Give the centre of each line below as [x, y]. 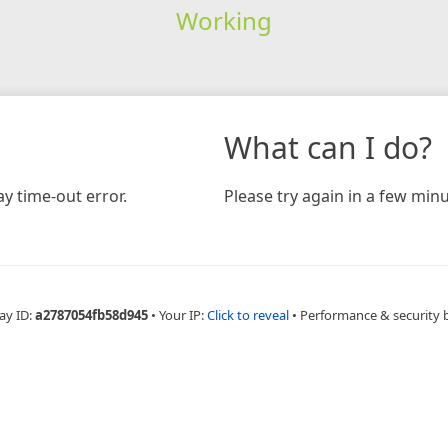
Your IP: [182, 314]
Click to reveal [247, 314]
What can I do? [328, 147]
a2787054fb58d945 [91, 314]
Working [223, 20]
